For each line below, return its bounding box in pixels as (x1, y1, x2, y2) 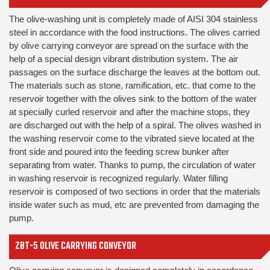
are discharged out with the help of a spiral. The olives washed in (9, 120, 261, 131)
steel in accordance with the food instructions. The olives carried (9, 27, 260, 38)
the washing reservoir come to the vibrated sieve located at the (9, 133, 254, 144)
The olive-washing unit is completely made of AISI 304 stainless (9, 14, 258, 25)
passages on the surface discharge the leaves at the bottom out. (9, 67, 260, 78)
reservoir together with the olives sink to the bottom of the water (9, 93, 257, 104)
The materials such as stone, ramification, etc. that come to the (9, 80, 256, 91)
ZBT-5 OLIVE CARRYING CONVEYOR (15, 239, 136, 255)
